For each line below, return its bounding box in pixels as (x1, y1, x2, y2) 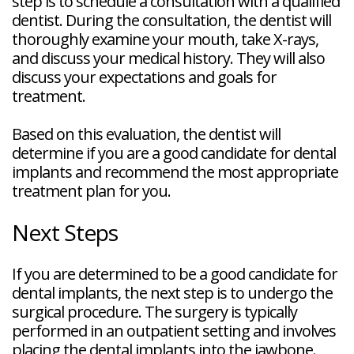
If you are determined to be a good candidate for (12, 262, 337, 284)
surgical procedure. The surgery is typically (12, 300, 297, 322)
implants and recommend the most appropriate (12, 160, 338, 183)
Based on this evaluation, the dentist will (12, 122, 281, 145)
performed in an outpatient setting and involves (12, 319, 336, 341)
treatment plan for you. (12, 179, 171, 201)
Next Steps (12, 217, 118, 247)
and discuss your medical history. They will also (12, 47, 325, 69)
